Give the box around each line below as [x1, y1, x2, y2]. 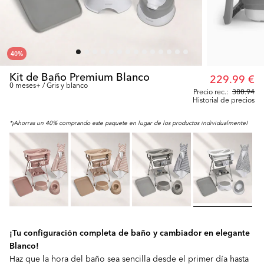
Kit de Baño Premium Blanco [9, 68, 150, 84]
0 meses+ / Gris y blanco [9, 80, 88, 90]
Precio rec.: [193, 86, 229, 97]
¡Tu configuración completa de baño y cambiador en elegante [9, 226, 250, 239]
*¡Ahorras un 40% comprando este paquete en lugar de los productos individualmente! [9, 118, 247, 127]
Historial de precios [193, 94, 255, 105]
